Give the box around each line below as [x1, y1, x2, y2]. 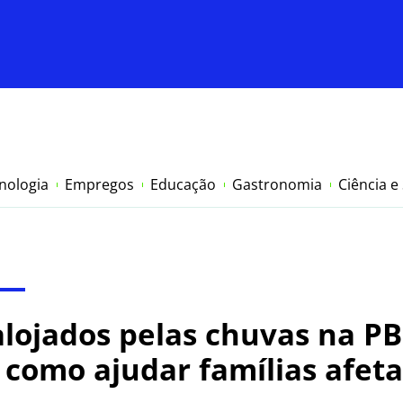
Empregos [65, 175, 134, 195]
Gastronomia [232, 175, 322, 195]
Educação [150, 175, 216, 195]
